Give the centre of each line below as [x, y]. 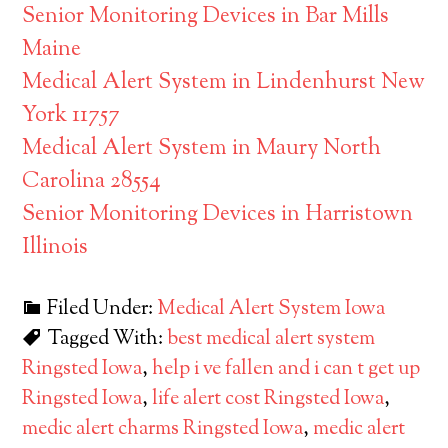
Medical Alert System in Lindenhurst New [224, 83]
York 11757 [71, 116]
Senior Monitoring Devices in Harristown [218, 215]
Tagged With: [107, 339]
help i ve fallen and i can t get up [286, 369]
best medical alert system [271, 339]
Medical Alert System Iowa [271, 309]
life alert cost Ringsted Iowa [268, 399]
